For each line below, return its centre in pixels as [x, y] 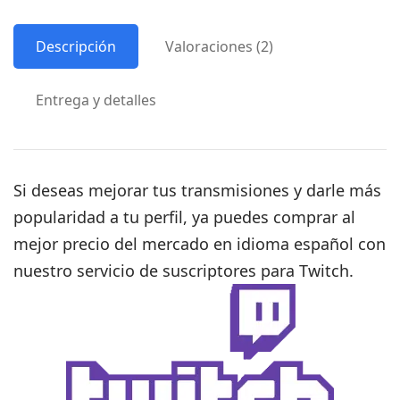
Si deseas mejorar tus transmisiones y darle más [198, 190]
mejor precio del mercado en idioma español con [200, 244]
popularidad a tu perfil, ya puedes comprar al [185, 217]
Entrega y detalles [96, 100]
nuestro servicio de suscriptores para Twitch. [184, 271]
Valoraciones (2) [219, 46]
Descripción [76, 46]
